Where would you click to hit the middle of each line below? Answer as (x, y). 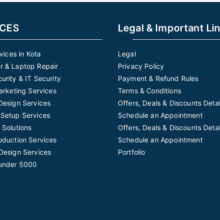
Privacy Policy (141, 66)
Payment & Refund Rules (158, 78)
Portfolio (132, 152)
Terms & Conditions (150, 91)
